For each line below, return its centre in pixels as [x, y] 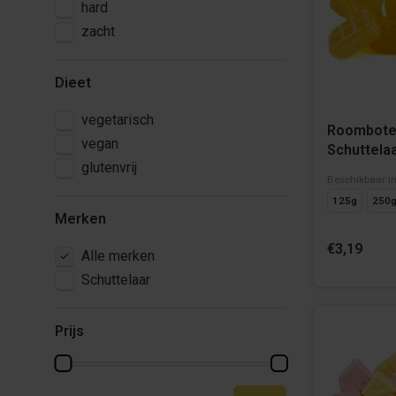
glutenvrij [109, 168]
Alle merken [118, 256]
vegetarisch [118, 120]
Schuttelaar [116, 280]
